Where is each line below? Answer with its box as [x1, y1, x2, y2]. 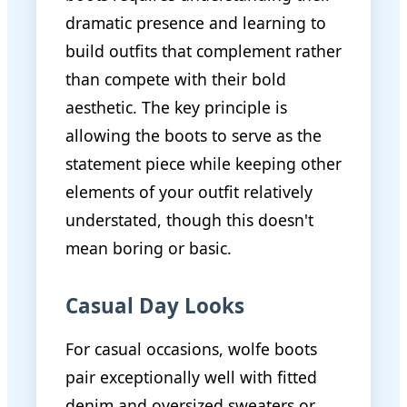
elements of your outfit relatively [65, 180, 313, 203]
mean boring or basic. [65, 236, 232, 259]
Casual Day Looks [65, 291, 244, 320]
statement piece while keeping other [65, 152, 342, 174]
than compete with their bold [65, 67, 286, 90]
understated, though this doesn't [65, 208, 313, 231]
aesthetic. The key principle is [65, 95, 287, 118]
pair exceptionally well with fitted [65, 366, 317, 389]
